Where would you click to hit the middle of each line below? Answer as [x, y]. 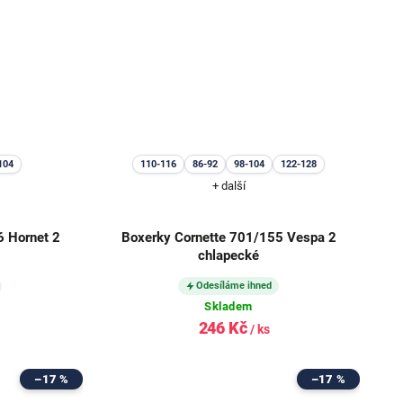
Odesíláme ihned [234, 286]
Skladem [228, 307]
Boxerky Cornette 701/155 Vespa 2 [228, 238]
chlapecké [229, 256]
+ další [228, 186]
